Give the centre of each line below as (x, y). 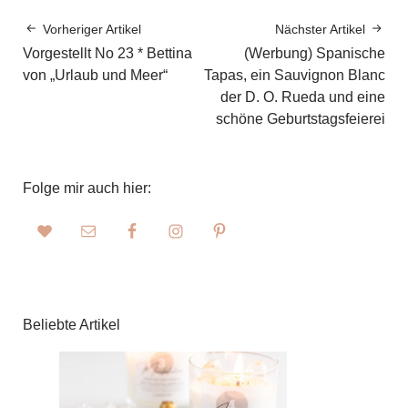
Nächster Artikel (320, 30)
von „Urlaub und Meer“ (95, 76)
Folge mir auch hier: (87, 189)
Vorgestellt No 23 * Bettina (107, 54)
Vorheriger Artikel (92, 30)
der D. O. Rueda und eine (303, 97)
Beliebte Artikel (71, 325)
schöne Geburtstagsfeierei (301, 119)
